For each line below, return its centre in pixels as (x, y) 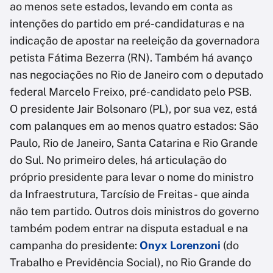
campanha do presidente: (75, 246)
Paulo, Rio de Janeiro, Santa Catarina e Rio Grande (134, 143)
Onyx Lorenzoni (180, 246)
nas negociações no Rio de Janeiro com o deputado (136, 75)
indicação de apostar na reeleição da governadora (135, 41)
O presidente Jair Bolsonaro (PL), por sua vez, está (133, 109)
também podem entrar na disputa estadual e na (129, 229)
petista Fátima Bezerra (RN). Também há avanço (131, 58)
